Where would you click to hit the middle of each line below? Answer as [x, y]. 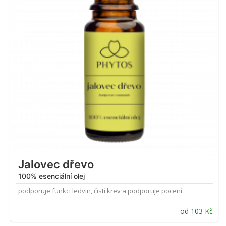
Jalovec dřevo [56, 165]
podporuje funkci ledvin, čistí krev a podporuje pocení [100, 191]
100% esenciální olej [51, 176]
